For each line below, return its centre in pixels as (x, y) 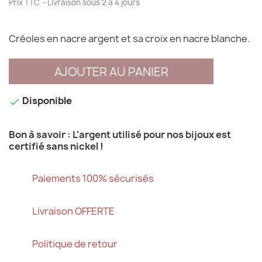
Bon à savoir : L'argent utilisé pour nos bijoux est (120, 134)
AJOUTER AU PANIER (111, 72)
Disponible (46, 101)
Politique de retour (75, 244)
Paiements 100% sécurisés (93, 178)
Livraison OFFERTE (73, 211)
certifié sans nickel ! (56, 146)
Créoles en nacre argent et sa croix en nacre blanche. (130, 39)
